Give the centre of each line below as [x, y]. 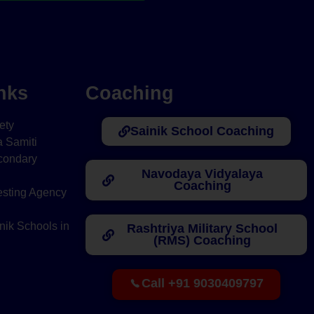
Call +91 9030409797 [202, 284]
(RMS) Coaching [203, 241]
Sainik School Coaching [203, 131]
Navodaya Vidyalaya [203, 174]
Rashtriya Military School [203, 229]
